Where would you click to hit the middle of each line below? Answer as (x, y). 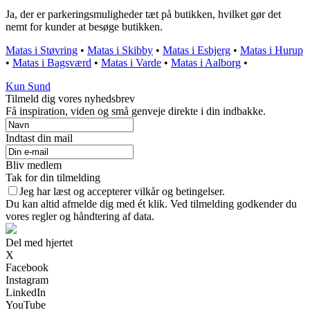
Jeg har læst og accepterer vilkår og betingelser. (122, 191)
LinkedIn (26, 292)
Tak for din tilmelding (53, 177)
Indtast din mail (39, 138)
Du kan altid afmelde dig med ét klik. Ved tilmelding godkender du (151, 203)
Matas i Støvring (42, 50)
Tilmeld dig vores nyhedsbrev (70, 98)
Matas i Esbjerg (197, 50)
